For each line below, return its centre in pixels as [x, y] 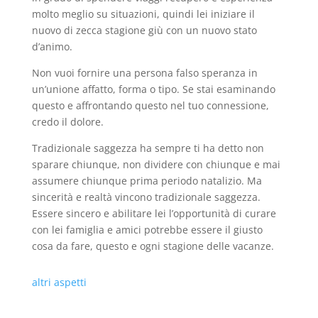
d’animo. [52, 46]
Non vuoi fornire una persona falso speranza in [144, 73]
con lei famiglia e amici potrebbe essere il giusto [147, 230]
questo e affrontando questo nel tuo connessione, [150, 105]
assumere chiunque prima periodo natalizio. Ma [147, 181]
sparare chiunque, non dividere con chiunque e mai [156, 164]
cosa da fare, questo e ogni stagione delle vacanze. [153, 246]
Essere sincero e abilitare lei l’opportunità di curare [154, 213]
